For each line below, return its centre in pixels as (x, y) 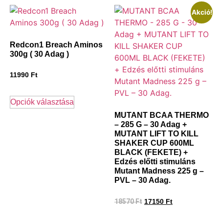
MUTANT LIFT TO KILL (156, 134)
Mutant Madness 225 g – (159, 171)
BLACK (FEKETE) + (151, 153)
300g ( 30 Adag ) (39, 54)
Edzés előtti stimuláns (155, 162)
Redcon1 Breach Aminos (56, 45)
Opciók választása (42, 102)
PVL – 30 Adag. (142, 180)
